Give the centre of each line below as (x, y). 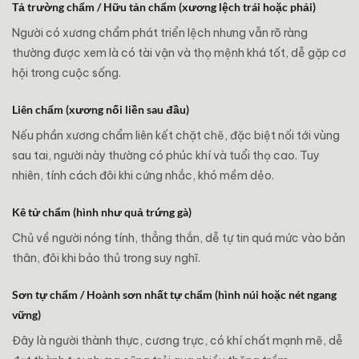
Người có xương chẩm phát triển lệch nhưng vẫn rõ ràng (160, 33)
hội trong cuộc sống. (67, 73)
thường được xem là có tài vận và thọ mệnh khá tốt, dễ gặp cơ (179, 53)
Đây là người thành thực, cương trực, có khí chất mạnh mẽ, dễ (177, 341)
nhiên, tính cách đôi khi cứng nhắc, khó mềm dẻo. (143, 175)
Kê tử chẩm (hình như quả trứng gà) (102, 212)
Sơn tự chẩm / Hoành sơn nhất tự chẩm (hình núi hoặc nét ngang (174, 294)
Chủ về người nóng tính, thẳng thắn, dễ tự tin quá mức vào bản (179, 238)
